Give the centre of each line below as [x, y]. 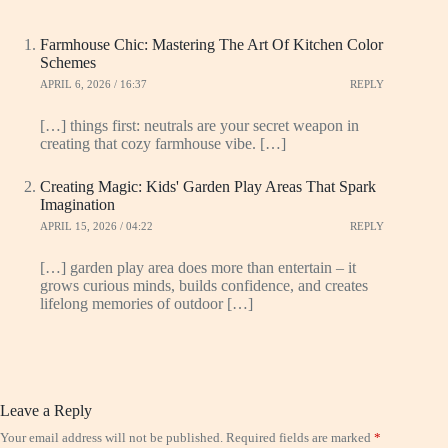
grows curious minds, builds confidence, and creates [204, 285]
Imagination [77, 204]
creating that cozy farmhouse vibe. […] [163, 143]
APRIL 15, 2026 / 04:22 [96, 226]
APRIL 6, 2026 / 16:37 [93, 84]
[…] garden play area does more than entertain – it [198, 267]
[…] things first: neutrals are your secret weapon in [199, 125]
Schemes [68, 62]
